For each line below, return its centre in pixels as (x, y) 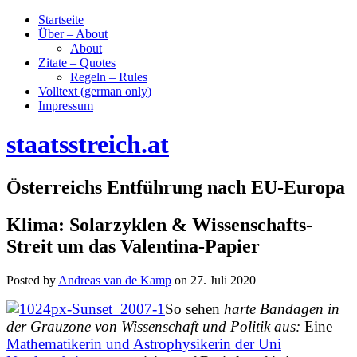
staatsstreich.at (88, 145)
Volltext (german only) (95, 91)
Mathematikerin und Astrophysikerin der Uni (144, 343)
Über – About (73, 34)
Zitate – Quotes (77, 63)
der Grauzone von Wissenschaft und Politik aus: (155, 326)
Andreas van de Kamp (115, 280)
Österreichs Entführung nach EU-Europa (176, 187)
